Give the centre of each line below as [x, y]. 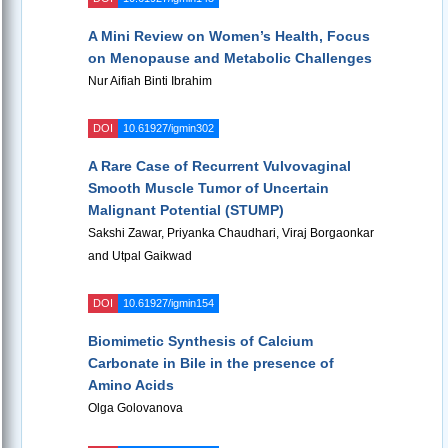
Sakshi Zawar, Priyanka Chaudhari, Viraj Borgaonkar [231, 233]
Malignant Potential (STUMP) [186, 210]
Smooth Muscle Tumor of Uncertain [208, 188]
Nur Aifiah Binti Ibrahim [150, 81]
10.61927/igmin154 [168, 303]
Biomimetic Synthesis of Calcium [200, 341]
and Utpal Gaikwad [140, 256]
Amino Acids [131, 385]
